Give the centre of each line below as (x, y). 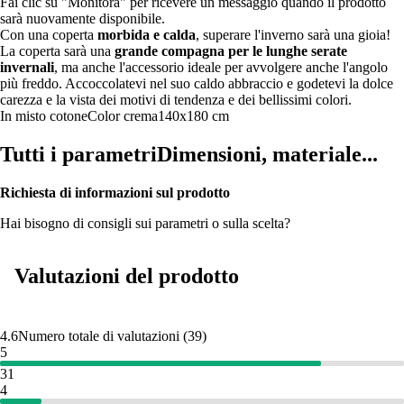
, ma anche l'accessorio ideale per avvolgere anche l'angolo (221, 67)
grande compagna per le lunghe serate (231, 50)
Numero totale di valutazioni (99, 335)
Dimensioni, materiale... (267, 154)
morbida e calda (147, 34)
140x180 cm (193, 115)
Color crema (123, 115)
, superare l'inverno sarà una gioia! (293, 34)
